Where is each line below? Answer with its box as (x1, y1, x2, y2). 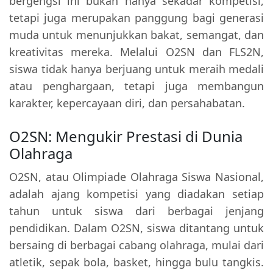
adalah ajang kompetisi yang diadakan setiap (9, 186, 264, 202)
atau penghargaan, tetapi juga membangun (9, 79, 264, 94)
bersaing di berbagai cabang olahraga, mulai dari (9, 238, 264, 253)
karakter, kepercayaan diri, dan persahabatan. (9, 96, 245, 111)
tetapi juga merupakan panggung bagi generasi (9, 10, 264, 26)
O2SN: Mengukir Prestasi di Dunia (9, 126, 243, 147)
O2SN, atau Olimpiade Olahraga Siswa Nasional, (9, 169, 264, 185)
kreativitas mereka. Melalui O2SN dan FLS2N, (9, 44, 264, 60)
